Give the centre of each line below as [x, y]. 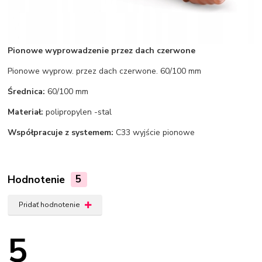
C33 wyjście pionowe [154, 132]
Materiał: [26, 112]
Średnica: [27, 91]
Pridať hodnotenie [49, 205]
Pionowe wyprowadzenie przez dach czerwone [102, 50]
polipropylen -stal [78, 112]
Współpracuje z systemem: [61, 132]
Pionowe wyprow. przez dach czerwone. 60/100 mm [105, 71]
